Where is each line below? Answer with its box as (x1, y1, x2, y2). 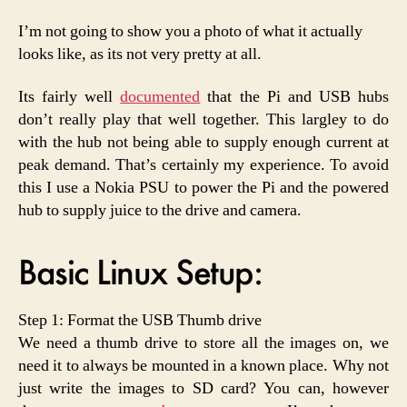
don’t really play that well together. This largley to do (18, 109, 389, 131)
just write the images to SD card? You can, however (18, 378, 389, 400)
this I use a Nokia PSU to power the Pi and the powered (18, 177, 389, 199)
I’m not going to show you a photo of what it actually (18, 20, 362, 42)
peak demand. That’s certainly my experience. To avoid (18, 154, 389, 176)
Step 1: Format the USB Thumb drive (18, 310, 262, 332)
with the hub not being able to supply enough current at (18, 132, 389, 154)
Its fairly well (18, 86, 121, 108)
